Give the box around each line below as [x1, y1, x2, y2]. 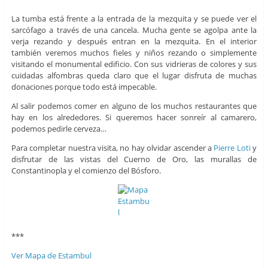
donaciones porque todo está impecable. [11, 81, 157, 92]
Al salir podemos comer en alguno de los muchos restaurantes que [11, 100, 257, 111]
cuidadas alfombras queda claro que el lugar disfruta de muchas [11, 69, 257, 81]
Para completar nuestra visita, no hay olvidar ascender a [11, 142, 214, 153]
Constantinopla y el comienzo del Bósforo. [11, 165, 161, 176]
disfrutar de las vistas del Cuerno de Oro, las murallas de [11, 153, 257, 165]
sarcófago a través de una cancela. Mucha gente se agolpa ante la [11, 24, 257, 35]
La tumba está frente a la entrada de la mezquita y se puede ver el [11, 13, 257, 24]
